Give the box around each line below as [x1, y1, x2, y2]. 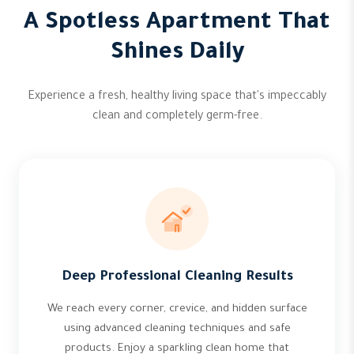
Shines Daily [110, 41, 244, 66]
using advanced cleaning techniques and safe [63, 323, 291, 335]
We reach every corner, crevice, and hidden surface [47, 303, 307, 315]
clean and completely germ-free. [92, 111, 262, 123]
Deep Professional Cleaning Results [61, 270, 293, 285]
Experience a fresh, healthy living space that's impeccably [28, 91, 326, 104]
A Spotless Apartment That [24, 11, 330, 36]
